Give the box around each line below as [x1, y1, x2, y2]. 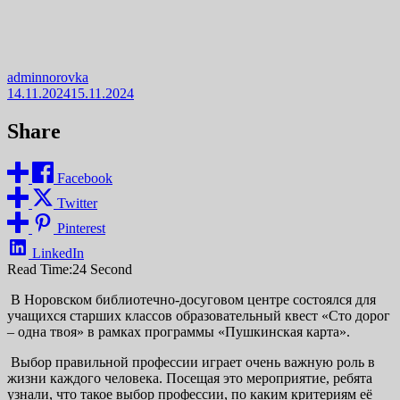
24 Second [72, 261, 132, 277]
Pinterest [57, 220, 105, 236]
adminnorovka [7, 69, 88, 85]
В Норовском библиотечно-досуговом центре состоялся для [7, 291, 376, 307]
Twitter [57, 195, 97, 211]
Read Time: [7, 261, 72, 277]
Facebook [57, 170, 112, 186]
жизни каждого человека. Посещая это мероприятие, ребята [7, 370, 372, 386]
